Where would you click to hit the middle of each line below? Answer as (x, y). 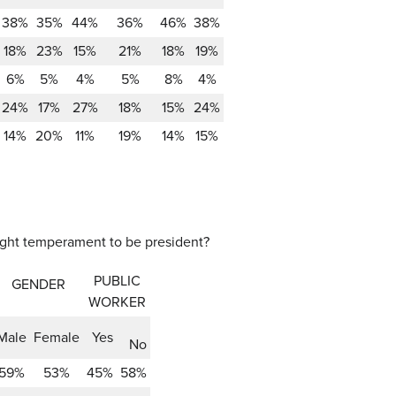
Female (57, 337)
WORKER (117, 302)
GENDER (38, 284)
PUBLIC (117, 281)
